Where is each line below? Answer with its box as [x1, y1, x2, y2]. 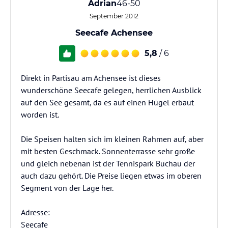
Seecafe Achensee [75, 28, 153, 38]
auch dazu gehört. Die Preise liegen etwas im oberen [21, 170, 202, 181]
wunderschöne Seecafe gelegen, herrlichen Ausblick [21, 85, 202, 95]
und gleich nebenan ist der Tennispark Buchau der [21, 158, 195, 168]
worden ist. [21, 109, 59, 120]
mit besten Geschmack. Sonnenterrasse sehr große [21, 146, 195, 156]
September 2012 [90, 12, 138, 20]
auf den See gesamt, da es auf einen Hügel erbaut [21, 97, 194, 107]
